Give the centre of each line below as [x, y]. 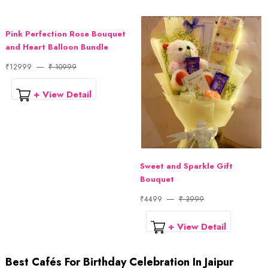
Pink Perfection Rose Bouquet [66, 34]
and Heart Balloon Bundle [57, 47]
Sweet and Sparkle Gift [186, 166]
